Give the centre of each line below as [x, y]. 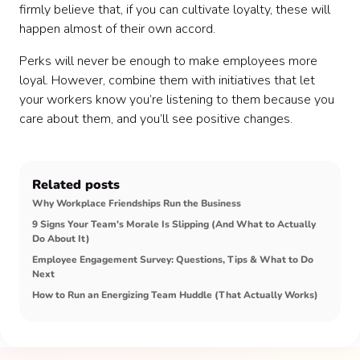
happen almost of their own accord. [119, 29]
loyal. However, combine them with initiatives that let [167, 80]
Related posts [76, 185]
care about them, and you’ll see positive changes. [156, 119]
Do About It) [61, 239]
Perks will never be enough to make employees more [168, 61]
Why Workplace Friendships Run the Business [137, 203]
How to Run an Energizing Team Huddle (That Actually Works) [175, 295]
